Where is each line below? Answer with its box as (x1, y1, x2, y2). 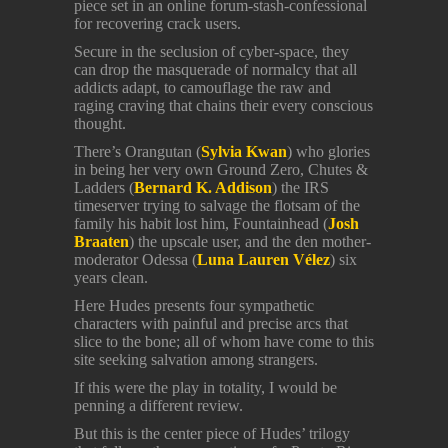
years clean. (74, 269, 148, 287)
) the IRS (272, 179, 329, 197)
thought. (74, 115, 126, 133)
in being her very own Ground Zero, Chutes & (74, 161, 368, 179)
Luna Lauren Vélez (197, 251, 330, 269)
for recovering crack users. (74, 15, 241, 33)
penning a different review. (74, 397, 243, 415)
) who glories (287, 143, 370, 161)
